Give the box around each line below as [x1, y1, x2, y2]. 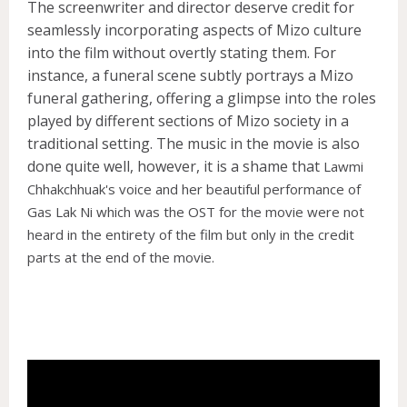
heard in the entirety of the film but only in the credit [27, 224, 354, 243]
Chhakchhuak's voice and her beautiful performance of [27, 179, 361, 198]
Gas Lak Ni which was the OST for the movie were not [27, 202, 364, 221]
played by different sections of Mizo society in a [27, 110, 349, 131]
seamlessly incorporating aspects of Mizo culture [27, 19, 362, 40]
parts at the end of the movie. [27, 247, 218, 266]
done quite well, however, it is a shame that [27, 155, 323, 176]
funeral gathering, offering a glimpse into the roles [27, 87, 376, 108]
